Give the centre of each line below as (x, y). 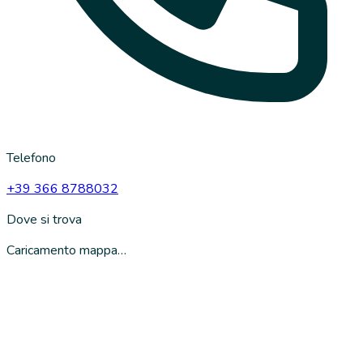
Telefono (31, 158)
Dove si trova (44, 219)
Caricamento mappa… (66, 250)
